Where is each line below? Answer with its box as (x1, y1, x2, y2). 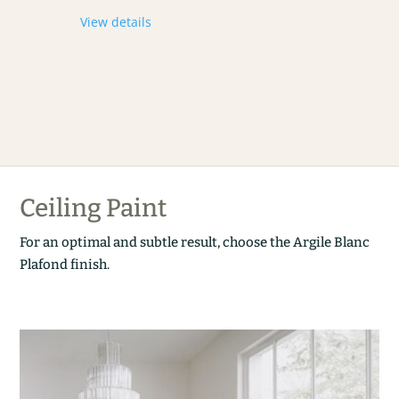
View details (79, 12, 151, 30)
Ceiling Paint (20, 192, 167, 223)
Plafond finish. (20, 256, 110, 273)
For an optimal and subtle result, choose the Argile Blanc (20, 233, 370, 250)
